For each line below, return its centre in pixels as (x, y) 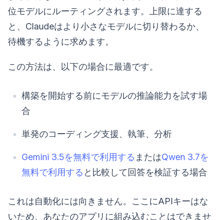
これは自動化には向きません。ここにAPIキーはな (108, 201)
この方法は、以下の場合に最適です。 (83, 67)
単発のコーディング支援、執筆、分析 (97, 134)
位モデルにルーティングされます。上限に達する (105, 11)
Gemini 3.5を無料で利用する (78, 157)
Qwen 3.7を (185, 157)
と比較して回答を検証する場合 (145, 172)
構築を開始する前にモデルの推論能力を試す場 (114, 96)
